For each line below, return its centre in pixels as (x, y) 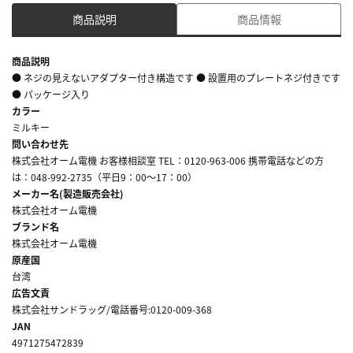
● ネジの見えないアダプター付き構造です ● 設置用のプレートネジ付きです (176, 77)
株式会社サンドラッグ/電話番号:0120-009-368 (112, 309)
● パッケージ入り (51, 94)
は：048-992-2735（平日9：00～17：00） (104, 176)
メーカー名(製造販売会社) (68, 193)
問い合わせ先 (40, 143)
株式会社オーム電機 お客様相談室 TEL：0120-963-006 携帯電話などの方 (168, 160)
